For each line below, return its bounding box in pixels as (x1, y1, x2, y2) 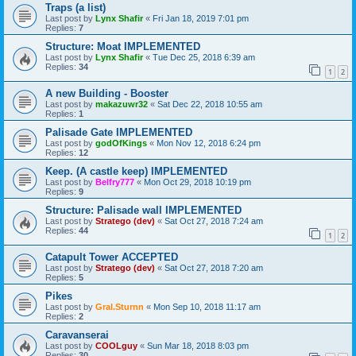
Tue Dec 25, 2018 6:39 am (153, 52, 255, 63)
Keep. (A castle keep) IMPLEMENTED (45, 165, 227, 178)
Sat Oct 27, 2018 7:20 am (164, 262, 263, 273)
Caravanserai (45, 328, 109, 341)
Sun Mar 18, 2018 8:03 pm (147, 340, 249, 350)
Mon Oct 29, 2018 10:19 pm (144, 177, 251, 188)
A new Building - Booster (45, 87, 168, 100)
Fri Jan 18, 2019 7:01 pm (153, 14, 249, 24)
